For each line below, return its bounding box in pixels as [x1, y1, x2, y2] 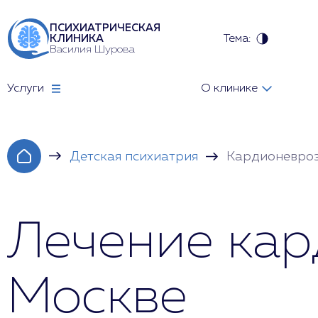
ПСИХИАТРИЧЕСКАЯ [50, 23, 160, 33]
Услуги [7, 83, 44, 94]
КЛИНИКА [50, 33, 104, 44]
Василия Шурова [50, 44, 135, 55]
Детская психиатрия [70, 150, 198, 163]
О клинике [200, 83, 258, 94]
